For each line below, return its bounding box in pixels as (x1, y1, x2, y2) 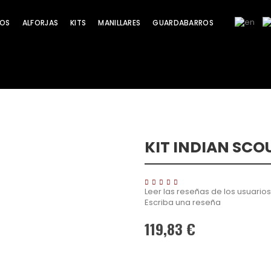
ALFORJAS (22, 18, 59, 28)
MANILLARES (98, 18, 141, 28)
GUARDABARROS (152, 18, 214, 28)
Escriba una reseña (145, 197, 221, 208)
